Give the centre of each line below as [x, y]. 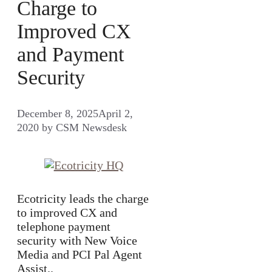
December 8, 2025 [58, 114]
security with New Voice [77, 241]
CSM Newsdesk [91, 128]
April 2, [116, 114]
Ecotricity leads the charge [83, 199]
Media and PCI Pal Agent [80, 255]
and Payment [70, 55]
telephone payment [64, 227]
